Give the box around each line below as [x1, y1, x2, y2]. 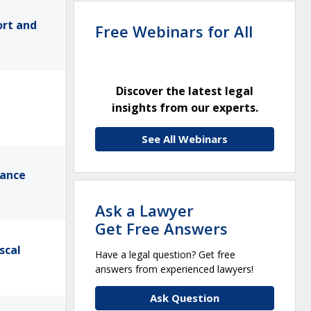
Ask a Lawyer [95, 199, 194, 221]
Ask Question [150, 290, 219, 305]
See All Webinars [142, 131, 228, 146]
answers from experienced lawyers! [95, 262, 253, 276]
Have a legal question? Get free [95, 247, 235, 261]
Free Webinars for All [95, 20, 253, 42]
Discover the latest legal [116, 83, 253, 99]
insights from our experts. [111, 99, 258, 115]
